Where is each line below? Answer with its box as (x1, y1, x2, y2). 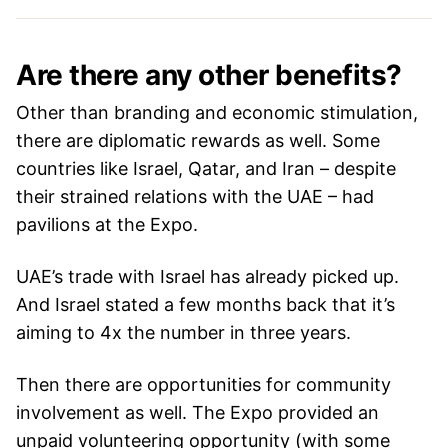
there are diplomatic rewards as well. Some (16, 129, 380, 151)
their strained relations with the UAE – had (16, 185, 374, 207)
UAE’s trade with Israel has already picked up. (16, 265, 399, 287)
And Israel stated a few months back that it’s (16, 293, 395, 315)
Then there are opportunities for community (16, 373, 391, 395)
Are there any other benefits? (16, 57, 402, 92)
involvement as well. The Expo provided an (16, 401, 379, 423)
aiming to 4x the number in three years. (16, 321, 351, 343)
